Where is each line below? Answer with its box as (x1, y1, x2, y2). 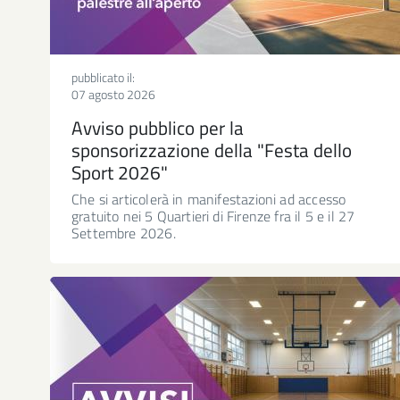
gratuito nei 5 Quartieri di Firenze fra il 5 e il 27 (71, 204, 355, 227)
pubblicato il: (71, 67, 135, 87)
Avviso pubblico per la (71, 112, 244, 142)
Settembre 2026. (71, 221, 176, 244)
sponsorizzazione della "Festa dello (71, 135, 352, 164)
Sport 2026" (71, 157, 168, 187)
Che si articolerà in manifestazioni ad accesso (71, 187, 346, 210)
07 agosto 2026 (71, 84, 155, 104)
